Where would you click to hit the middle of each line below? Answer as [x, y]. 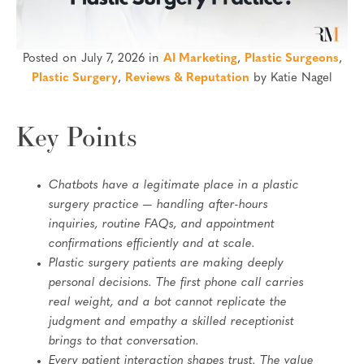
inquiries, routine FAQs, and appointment [162, 224]
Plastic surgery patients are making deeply [166, 263]
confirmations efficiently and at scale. [152, 244]
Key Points [77, 136]
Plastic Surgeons [291, 58]
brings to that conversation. [124, 341]
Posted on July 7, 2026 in [93, 58]
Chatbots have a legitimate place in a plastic [174, 185]
